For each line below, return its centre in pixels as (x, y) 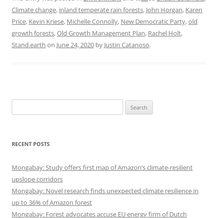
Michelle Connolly (92, 22)
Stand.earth (29, 45)
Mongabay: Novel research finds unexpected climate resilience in (105, 191)
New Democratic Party (153, 22)
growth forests (33, 33)
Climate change (34, 10)
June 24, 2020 (75, 45)
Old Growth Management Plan (101, 33)
